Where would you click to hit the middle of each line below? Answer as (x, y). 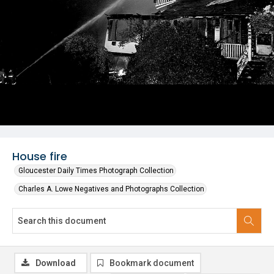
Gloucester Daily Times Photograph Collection (96, 171)
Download (56, 263)
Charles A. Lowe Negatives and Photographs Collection (111, 189)
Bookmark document (152, 263)
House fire (40, 156)
